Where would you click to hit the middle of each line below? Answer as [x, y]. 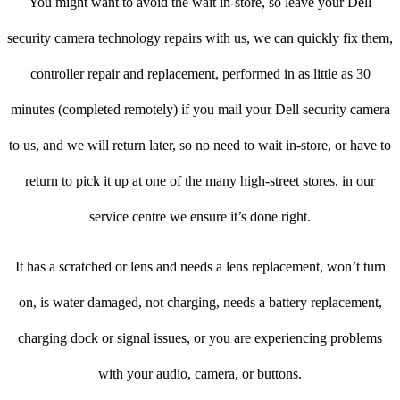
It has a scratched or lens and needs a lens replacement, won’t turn [200, 267]
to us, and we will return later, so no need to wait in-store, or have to [200, 146]
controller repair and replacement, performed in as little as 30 [200, 74]
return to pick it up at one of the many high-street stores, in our [200, 181]
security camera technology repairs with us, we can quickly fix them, [200, 38]
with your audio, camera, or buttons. [200, 374]
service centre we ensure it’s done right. [200, 217]
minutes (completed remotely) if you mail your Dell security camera [200, 110]
